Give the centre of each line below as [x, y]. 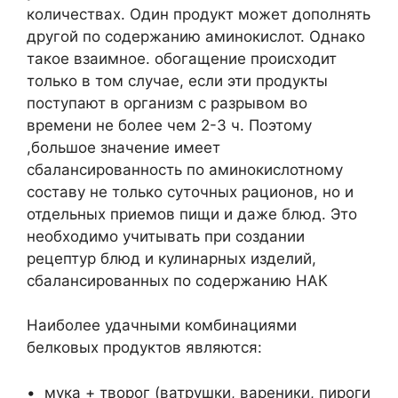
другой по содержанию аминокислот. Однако [196, 36]
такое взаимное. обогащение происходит [182, 58]
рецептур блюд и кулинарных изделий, [171, 258]
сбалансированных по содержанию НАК [177, 280]
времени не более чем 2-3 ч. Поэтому [169, 125]
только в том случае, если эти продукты [177, 80]
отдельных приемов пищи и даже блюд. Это [192, 214]
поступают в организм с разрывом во [167, 103]
